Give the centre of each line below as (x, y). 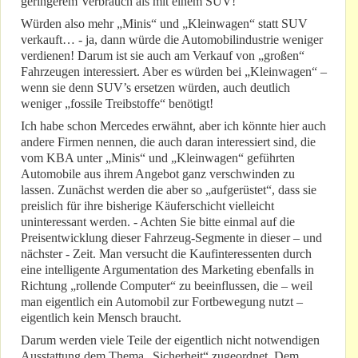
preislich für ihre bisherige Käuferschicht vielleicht (147, 206)
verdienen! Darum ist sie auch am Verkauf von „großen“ (163, 56)
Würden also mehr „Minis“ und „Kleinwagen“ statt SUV (164, 24)
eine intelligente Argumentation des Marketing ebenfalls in (167, 270)
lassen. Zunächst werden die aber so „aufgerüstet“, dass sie (169, 190)
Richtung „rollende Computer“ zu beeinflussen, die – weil (167, 286)
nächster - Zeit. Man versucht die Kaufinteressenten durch (166, 254)
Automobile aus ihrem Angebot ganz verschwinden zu (158, 174)
